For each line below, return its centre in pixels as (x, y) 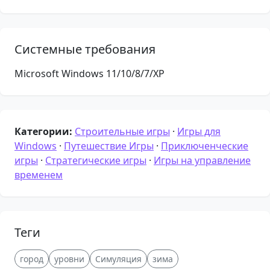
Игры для (199, 131)
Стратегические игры (96, 160)
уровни (69, 259)
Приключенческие (205, 146)
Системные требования (85, 49)
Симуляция (118, 259)
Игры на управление (202, 160)
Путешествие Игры (109, 146)
